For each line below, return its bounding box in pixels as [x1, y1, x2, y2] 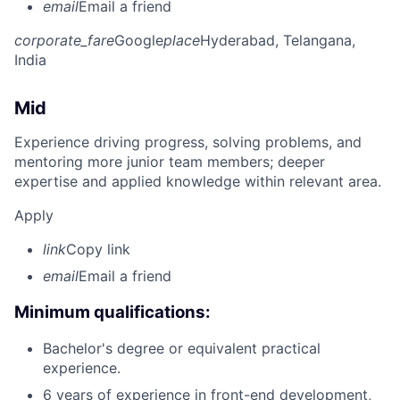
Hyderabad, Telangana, [200, 30, 355, 49]
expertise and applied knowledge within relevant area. [14, 171, 381, 190]
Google [114, 30, 163, 49]
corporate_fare [14, 30, 114, 49]
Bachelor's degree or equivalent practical [43, 339, 321, 358]
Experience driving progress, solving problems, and [14, 132, 362, 151]
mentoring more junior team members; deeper [14, 152, 325, 171]
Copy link [66, 239, 130, 258]
